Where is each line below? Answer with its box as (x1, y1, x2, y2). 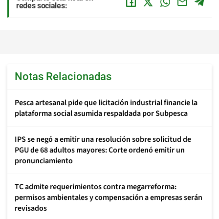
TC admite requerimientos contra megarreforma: (15, 181, 176, 192)
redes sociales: (16, 1, 67, 10)
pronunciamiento (15, 155, 73, 166)
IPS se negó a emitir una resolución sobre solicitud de (15, 134, 191, 145)
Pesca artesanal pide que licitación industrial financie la (15, 97, 197, 108)
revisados (15, 203, 47, 214)
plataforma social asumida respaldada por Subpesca (15, 108, 188, 119)
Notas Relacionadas (15, 70, 111, 83)
